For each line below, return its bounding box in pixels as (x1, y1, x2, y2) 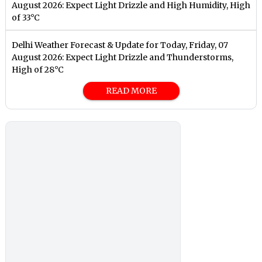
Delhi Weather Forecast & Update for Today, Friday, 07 (12, 40, 229, 51)
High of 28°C (12, 64, 64, 75)
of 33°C (12, 12, 40, 23)
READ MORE (105, 85, 157, 96)
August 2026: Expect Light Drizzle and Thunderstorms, (12, 52, 234, 63)
